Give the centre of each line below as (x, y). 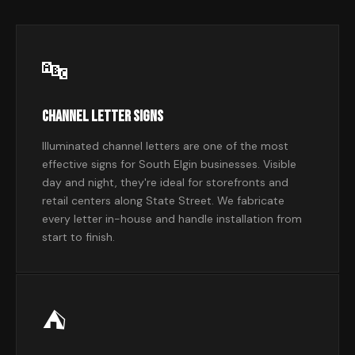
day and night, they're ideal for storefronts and (165, 182)
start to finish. (78, 237)
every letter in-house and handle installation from (172, 219)
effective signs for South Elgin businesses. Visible (169, 164)
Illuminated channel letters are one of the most (165, 146)
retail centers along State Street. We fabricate (163, 200)
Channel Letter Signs (103, 116)
